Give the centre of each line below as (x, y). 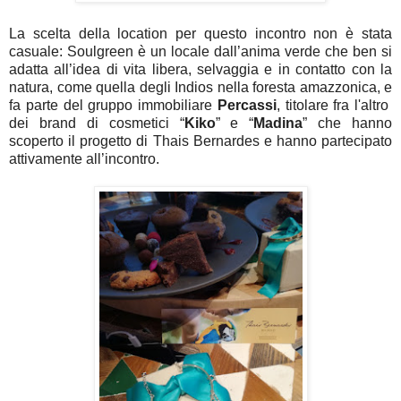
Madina (278, 123)
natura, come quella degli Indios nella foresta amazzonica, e (200, 87)
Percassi (247, 105)
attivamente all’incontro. (84, 158)
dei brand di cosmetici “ (97, 123)
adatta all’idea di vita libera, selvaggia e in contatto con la (200, 69)
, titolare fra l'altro (334, 105)
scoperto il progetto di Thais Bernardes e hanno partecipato (200, 141)
